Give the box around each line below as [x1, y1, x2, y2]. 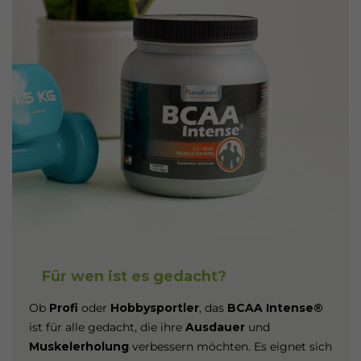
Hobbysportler [110, 301, 199, 315]
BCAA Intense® [226, 301, 323, 315]
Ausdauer [181, 320, 245, 334]
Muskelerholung [28, 339, 129, 354]
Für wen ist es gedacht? [41, 268, 226, 285]
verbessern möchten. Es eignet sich [128, 339, 332, 354]
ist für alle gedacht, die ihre [28, 320, 182, 334]
